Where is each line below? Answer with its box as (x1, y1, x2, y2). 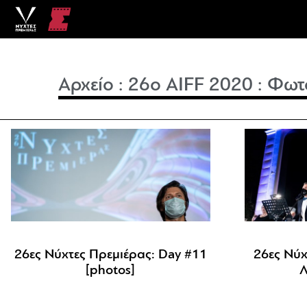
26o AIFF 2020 (128, 76, 254, 95)
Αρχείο (58, 76, 114, 95)
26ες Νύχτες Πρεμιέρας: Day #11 (14, 248, 207, 262)
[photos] (86, 264, 136, 278)
